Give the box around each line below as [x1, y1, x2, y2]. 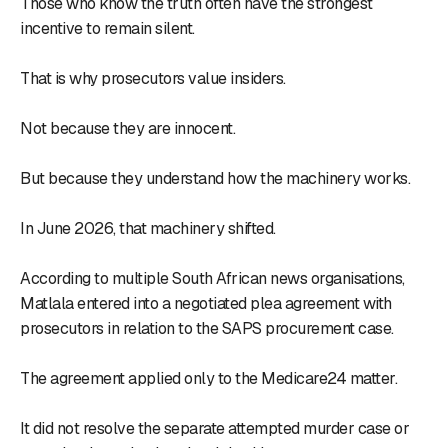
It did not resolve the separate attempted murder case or [20, 417, 409, 439]
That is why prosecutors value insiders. [20, 67, 286, 89]
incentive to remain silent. [20, 17, 195, 39]
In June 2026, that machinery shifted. [20, 217, 276, 239]
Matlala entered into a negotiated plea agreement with [20, 292, 392, 314]
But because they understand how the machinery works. [20, 167, 410, 189]
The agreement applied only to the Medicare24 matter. [20, 367, 397, 389]
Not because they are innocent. [20, 117, 235, 139]
